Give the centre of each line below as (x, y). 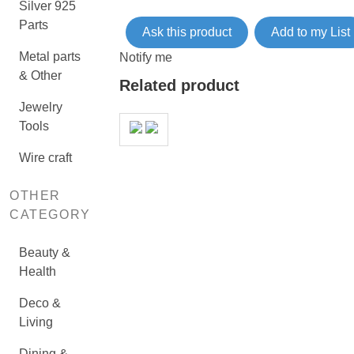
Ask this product (186, 32)
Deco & (40, 303)
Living (36, 322)
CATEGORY (50, 215)
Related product (179, 85)
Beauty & (45, 252)
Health (38, 271)
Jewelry (41, 107)
